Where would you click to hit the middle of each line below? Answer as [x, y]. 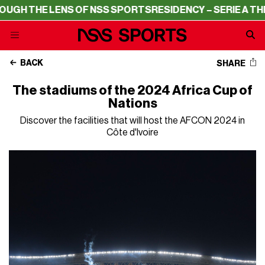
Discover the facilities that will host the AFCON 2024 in [132, 121]
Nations [132, 104]
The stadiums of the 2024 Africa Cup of [132, 91]
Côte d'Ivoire [132, 132]
